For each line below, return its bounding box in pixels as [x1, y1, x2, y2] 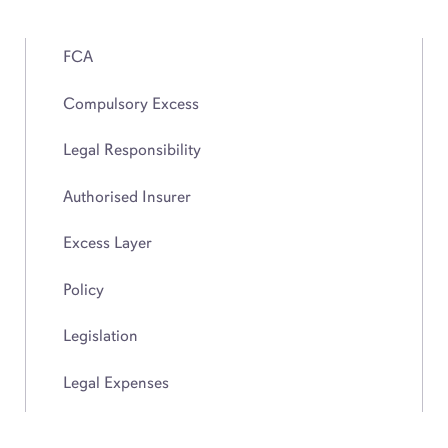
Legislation [62, 325, 138, 346]
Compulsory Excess [62, 92, 199, 114]
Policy [62, 278, 104, 300]
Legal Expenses [62, 371, 169, 393]
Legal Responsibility [62, 139, 201, 160]
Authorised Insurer [62, 185, 191, 207]
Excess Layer [62, 232, 152, 253]
